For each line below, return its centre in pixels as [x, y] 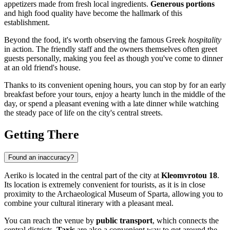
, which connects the [186, 220]
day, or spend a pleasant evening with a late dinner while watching [111, 103]
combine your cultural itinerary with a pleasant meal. [89, 203]
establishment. [27, 22]
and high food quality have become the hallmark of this [93, 13]
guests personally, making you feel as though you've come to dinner [113, 58]
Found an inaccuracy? [41, 157]
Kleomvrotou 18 [189, 175]
